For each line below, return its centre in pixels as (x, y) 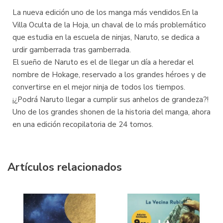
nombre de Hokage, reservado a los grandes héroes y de (109, 75)
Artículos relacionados (65, 167)
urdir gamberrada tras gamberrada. (72, 50)
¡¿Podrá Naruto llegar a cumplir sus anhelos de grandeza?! (111, 100)
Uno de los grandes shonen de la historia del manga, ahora (111, 112)
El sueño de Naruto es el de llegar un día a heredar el (103, 62)
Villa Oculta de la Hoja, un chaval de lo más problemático (109, 25)
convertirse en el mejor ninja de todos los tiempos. (99, 87)
